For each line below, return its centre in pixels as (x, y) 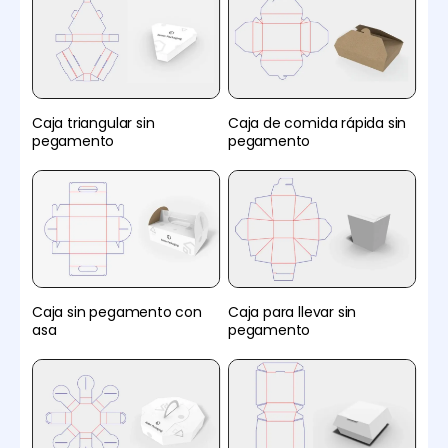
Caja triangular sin (93, 122)
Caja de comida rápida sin (317, 122)
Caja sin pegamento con (117, 311)
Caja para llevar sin (292, 311)
